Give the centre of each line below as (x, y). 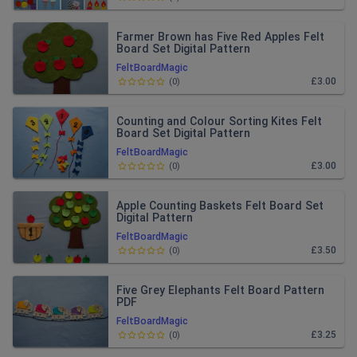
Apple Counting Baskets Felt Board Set (220, 206)
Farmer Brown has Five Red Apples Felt (220, 37)
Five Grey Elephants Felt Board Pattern (220, 290)
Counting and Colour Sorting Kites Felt (219, 121)
